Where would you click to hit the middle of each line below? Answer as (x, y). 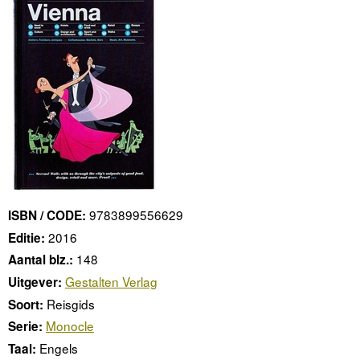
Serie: (25, 327)
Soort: (26, 304)
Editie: (27, 237)
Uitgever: (35, 282)
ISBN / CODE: (47, 215)
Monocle (70, 326)
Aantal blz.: (41, 260)
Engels (59, 348)
